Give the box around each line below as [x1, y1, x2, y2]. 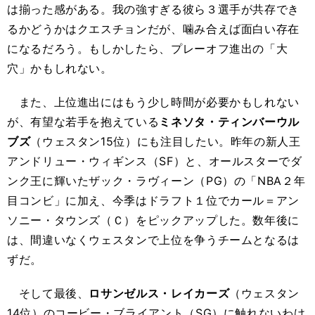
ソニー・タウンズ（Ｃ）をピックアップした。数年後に [7, 213, 300, 227]
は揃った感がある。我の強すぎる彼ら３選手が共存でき [7, 2, 300, 16]
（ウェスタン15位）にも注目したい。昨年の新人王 [30, 134, 301, 148]
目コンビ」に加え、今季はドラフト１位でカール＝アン [7, 193, 300, 207]
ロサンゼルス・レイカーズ [89, 286, 230, 300]
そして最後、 [7, 286, 89, 300]
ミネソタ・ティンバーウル [159, 115, 300, 129]
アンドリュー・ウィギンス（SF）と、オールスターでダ [7, 154, 302, 168]
